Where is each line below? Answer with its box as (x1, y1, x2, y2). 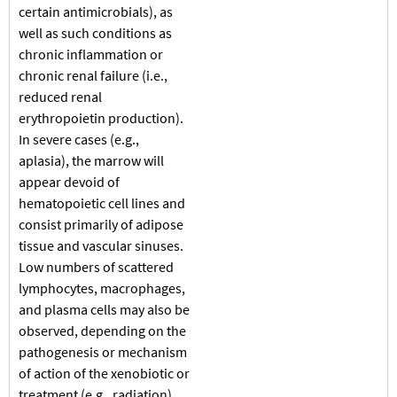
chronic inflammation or (19, 44, 163, 63)
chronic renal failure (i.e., (19, 66, 167, 84)
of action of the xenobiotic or (19, 363, 190, 382)
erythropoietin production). (19, 108, 183, 127)
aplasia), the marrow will (19, 151, 164, 169)
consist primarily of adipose (19, 214, 183, 233)
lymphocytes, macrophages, (19, 278, 185, 297)
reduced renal (19, 87, 102, 105)
